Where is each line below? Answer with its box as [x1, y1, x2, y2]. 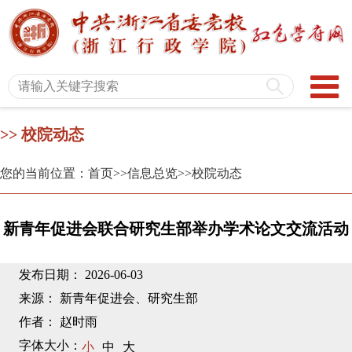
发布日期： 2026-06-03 [19, 268, 143, 282]
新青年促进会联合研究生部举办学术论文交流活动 [3, 220, 349, 238]
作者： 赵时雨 [19, 315, 97, 329]
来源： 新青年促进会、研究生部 [19, 291, 198, 306]
